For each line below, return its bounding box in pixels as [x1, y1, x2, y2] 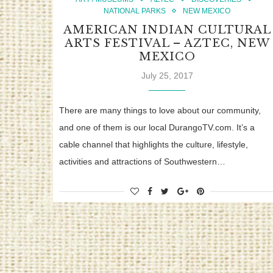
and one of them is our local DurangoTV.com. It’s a [59, 122, 255, 133]
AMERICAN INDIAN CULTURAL [63, 23, 271, 37]
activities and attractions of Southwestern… [59, 157, 225, 167]
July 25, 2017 [141, 71, 193, 81]
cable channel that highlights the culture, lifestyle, [59, 140, 248, 150]
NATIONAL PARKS [104, 7, 166, 16]
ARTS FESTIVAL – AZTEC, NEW [64, 37, 270, 51]
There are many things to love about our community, [59, 105, 261, 116]
